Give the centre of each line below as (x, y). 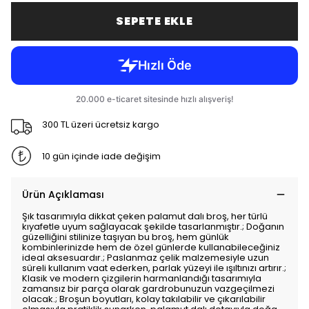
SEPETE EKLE (154, 21)
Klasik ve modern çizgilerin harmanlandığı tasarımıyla (142, 278)
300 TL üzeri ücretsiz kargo (100, 124)
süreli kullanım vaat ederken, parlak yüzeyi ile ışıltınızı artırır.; (154, 268)
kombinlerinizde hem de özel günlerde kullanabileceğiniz (151, 247)
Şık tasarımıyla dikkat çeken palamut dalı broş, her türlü (145, 216)
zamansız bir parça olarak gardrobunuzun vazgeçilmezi (148, 289)
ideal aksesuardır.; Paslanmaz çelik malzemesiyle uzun (146, 258)
